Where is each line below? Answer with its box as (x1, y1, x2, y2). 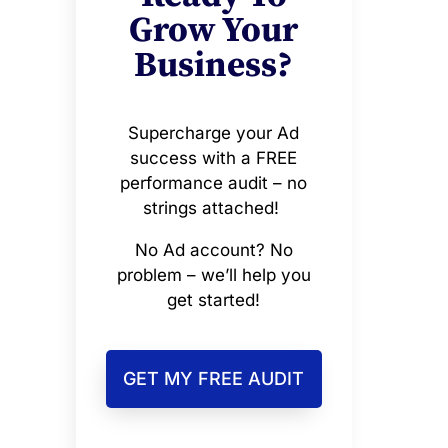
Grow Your (129, 9, 299, 54)
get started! (167, 290, 261, 311)
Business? (134, 44, 294, 89)
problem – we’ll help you (116, 265, 311, 286)
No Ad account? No (134, 240, 293, 261)
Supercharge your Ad (128, 123, 300, 144)
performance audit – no (120, 173, 308, 194)
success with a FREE (130, 148, 298, 169)
